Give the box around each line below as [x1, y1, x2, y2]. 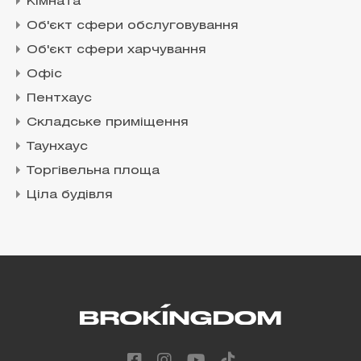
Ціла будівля [27, 189, 113, 201]
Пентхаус [27, 93, 92, 105]
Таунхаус [27, 141, 88, 153]
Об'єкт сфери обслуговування [27, 20, 239, 32]
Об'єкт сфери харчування [27, 44, 206, 56]
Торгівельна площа [27, 165, 160, 177]
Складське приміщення [27, 117, 189, 129]
